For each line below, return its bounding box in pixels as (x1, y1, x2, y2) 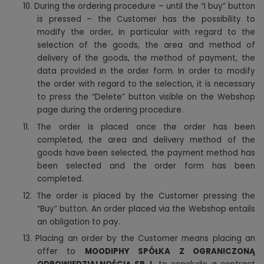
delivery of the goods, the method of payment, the (37, 52, 255, 64)
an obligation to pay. (37, 216, 120, 227)
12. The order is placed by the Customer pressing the (23, 190, 255, 202)
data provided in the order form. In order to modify (37, 65, 255, 77)
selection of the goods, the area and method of (37, 39, 255, 51)
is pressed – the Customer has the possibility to (37, 14, 255, 25)
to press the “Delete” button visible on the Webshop (37, 91, 255, 103)
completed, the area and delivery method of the (37, 134, 255, 146)
